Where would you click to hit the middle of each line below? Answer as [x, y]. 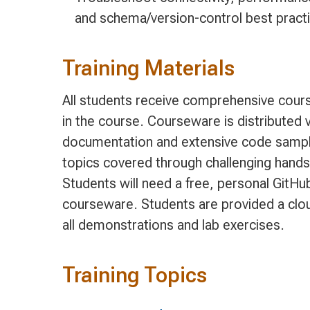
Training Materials [148, 69]
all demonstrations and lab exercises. [173, 225]
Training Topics [134, 275]
